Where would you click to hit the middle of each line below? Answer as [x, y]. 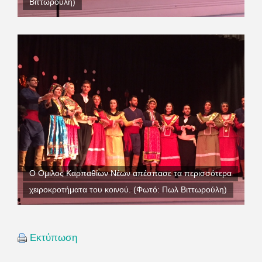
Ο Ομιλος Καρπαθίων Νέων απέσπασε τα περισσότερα [130, 174]
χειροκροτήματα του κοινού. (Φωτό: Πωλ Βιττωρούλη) [128, 190]
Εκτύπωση [54, 237]
